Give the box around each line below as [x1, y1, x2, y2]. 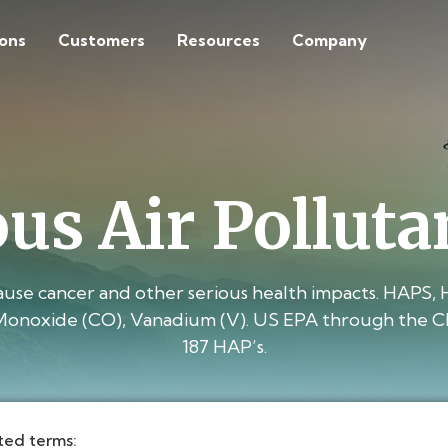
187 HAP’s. [181, 334, 267, 358]
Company [291, 30, 367, 50]
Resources [176, 30, 260, 50]
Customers [57, 30, 145, 50]
